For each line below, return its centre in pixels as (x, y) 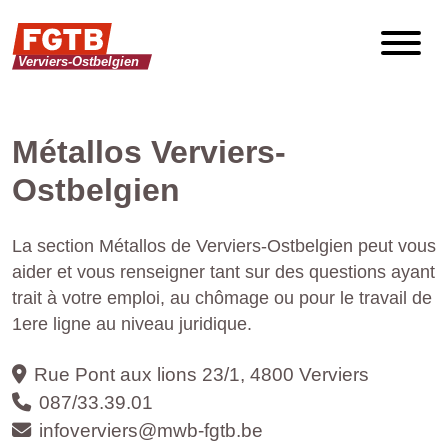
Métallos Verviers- (149, 152)
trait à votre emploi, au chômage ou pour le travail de (222, 298)
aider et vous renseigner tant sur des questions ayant (223, 272)
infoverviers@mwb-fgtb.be (151, 430)
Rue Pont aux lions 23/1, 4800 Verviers (201, 374)
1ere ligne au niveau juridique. (132, 324)
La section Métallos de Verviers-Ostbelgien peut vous (224, 246)
